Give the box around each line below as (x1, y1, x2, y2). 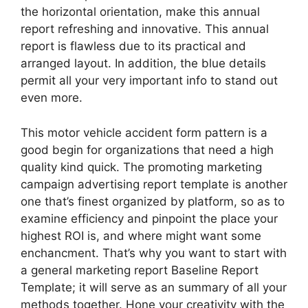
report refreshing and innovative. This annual (21, 22, 269, 36)
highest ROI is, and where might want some (21, 228, 261, 243)
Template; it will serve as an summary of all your (21, 280, 287, 294)
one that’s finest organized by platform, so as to (21, 194, 285, 208)
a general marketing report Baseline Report (21, 263, 258, 277)
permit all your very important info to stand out (21, 74, 278, 87)
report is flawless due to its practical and (21, 39, 246, 53)
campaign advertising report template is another (21, 177, 287, 191)
